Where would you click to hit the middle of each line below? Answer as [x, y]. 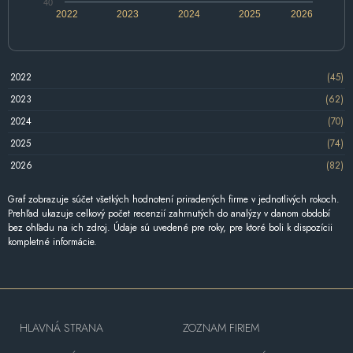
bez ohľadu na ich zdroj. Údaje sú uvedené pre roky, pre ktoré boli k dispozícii [170, 227]
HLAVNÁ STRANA [61, 327]
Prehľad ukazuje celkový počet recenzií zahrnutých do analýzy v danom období [169, 213]
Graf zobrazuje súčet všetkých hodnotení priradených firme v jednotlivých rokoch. [174, 199]
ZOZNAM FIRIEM [221, 327]
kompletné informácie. [52, 242]
